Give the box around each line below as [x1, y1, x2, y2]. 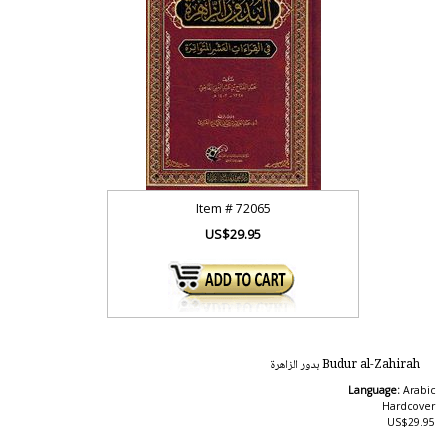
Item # [195, 200, 236, 217]
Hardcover [381, 399, 435, 413]
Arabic [402, 383, 435, 397]
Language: [347, 383, 403, 397]
